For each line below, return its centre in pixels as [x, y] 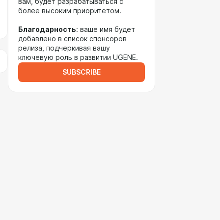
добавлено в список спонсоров [72, 39]
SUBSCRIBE [82, 72]
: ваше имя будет [106, 29]
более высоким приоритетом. [70, 11]
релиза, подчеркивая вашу [64, 48]
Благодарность [47, 29]
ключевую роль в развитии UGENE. [78, 57]
